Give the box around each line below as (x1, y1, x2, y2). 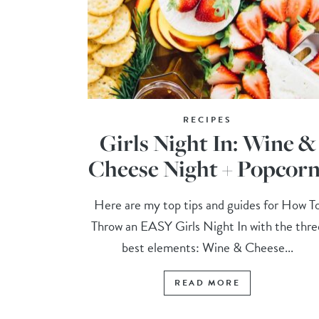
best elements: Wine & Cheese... (121, 237, 293, 258)
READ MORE (174, 276, 240, 290)
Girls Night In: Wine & (99, 127, 315, 159)
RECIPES (182, 113, 232, 127)
